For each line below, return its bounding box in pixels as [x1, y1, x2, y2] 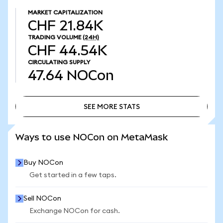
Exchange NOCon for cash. [29, 208, 120, 215]
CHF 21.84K [28, 18, 103, 33]
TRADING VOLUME [28, 34, 81, 40]
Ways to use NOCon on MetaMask [15, 132, 168, 142]
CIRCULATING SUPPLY [28, 59, 90, 65]
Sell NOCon [23, 195, 61, 202]
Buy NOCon [23, 159, 63, 166]
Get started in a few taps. [29, 172, 116, 179]
